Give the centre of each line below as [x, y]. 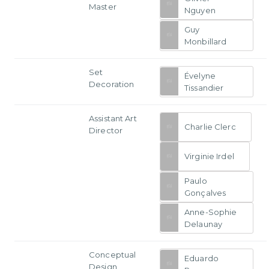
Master [103, 6]
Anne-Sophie [211, 212]
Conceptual [113, 254]
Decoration [112, 84]
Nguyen [200, 10]
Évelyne [200, 75]
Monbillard [206, 41]
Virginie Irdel [209, 156]
